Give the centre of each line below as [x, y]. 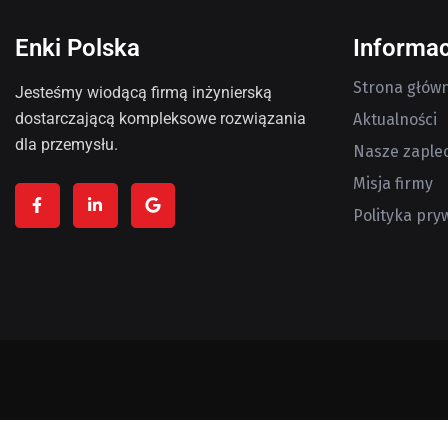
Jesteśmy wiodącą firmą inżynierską [143, 92]
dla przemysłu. [66, 144]
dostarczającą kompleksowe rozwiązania [160, 118]
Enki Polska [77, 47]
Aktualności [394, 119]
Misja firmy [392, 183]
